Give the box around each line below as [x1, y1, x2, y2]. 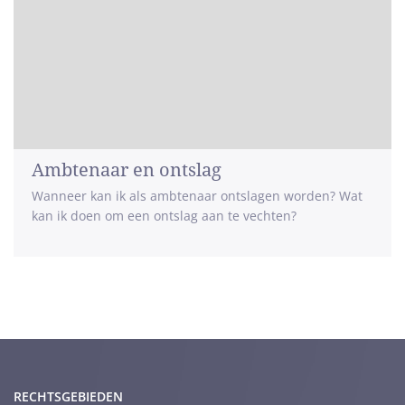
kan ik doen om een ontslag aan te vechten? [32, 207, 297, 224]
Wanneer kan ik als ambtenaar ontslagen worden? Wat [32, 187, 363, 204]
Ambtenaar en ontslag [32, 159, 221, 181]
